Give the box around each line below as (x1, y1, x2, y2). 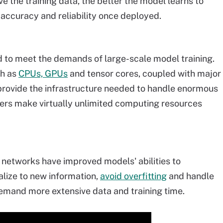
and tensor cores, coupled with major (68, 68, 221, 79)
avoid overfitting (100, 171, 167, 181)
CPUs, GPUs (18, 68, 68, 79)
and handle (167, 171, 214, 181)
